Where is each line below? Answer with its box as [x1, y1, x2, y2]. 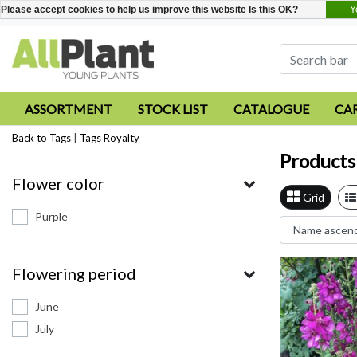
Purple [35, 210, 68, 223]
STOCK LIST [138, 101, 208, 116]
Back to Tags [12, 131, 71, 144]
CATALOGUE [233, 101, 309, 116]
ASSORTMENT [25, 101, 112, 116]
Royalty [104, 131, 139, 144]
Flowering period [12, 264, 136, 283]
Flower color [12, 174, 104, 193]
